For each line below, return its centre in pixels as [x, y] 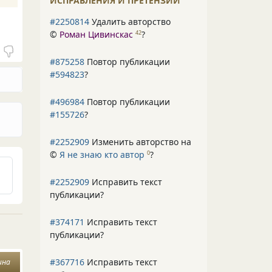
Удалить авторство [130, 22]
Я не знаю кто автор [102, 155]
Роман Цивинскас [96, 34]
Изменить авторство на [140, 142]
